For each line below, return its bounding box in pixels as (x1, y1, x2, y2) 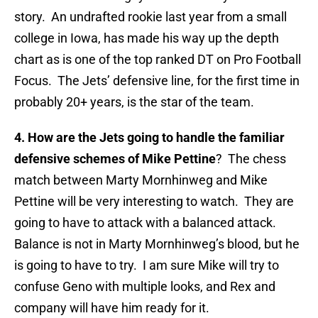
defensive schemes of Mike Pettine (14, 151, 216, 167)
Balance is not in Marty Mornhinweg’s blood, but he (14, 236, 300, 252)
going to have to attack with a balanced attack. (14, 215, 279, 231)
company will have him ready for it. (14, 300, 209, 316)
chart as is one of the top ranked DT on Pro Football (14, 52, 301, 67)
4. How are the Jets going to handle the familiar (14, 130, 285, 146)
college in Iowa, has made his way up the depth (14, 31, 279, 46)
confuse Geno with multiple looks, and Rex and (14, 279, 275, 295)
